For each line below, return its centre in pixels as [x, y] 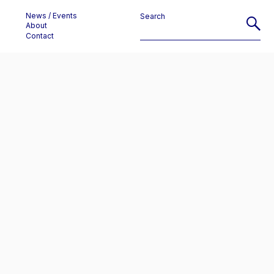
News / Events [51, 16]
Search [153, 17]
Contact [39, 36]
